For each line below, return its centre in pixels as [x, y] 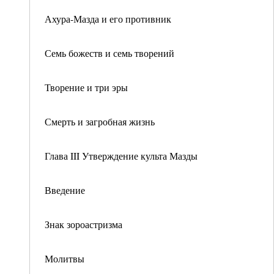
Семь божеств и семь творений [109, 53]
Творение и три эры [86, 87]
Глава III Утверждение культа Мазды [121, 156]
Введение [65, 190]
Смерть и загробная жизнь [100, 121]
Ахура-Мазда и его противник [108, 19]
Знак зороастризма [83, 224]
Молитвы [65, 258]
